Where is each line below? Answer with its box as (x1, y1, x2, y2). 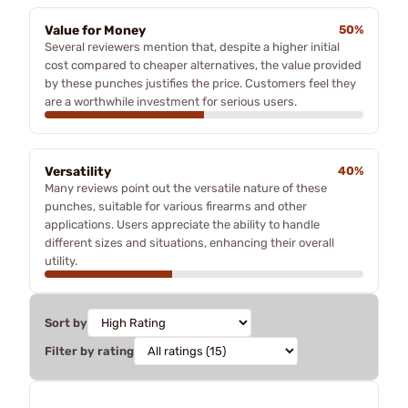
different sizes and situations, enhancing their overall (45, 236, 334, 250)
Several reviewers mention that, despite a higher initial (45, 40, 340, 54)
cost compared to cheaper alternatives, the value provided (45, 58, 362, 72)
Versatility (45, 164, 111, 179)
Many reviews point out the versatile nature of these (45, 181, 327, 195)
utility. (45, 254, 77, 268)
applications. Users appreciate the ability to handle (45, 218, 320, 231)
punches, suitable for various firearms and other (45, 199, 307, 213)
